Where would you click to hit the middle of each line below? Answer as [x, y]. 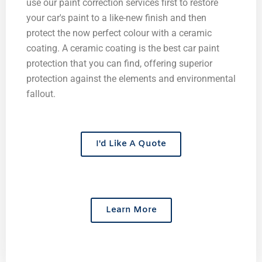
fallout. [41, 94]
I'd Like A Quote [131, 144]
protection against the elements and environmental [131, 78]
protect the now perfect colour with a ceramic [119, 33]
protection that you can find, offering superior [119, 63]
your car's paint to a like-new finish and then [116, 18]
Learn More [131, 210]
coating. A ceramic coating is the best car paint [123, 48]
